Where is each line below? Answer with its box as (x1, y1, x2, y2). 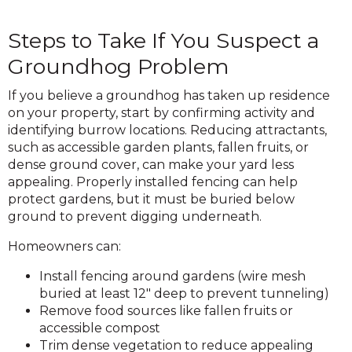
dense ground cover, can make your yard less (8, 156, 294, 172)
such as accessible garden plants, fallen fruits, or (8, 139, 309, 155)
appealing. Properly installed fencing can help (8, 174, 298, 189)
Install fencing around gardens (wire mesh (39, 268, 306, 284)
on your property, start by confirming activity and (8, 104, 315, 120)
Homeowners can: (8, 238, 121, 254)
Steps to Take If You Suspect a (8, 27, 319, 53)
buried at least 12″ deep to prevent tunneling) (39, 285, 329, 301)
